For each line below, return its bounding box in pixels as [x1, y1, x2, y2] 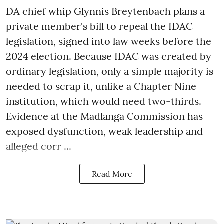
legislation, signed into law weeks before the [6, 34, 211, 47]
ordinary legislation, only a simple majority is [6, 64, 213, 77]
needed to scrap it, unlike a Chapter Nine [6, 79, 196, 92]
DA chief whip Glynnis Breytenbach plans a [6, 4, 205, 17]
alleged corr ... [6, 139, 71, 152]
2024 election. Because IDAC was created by [6, 49, 211, 62]
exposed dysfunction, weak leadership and [6, 124, 203, 137]
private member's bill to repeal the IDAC [6, 19, 193, 32]
